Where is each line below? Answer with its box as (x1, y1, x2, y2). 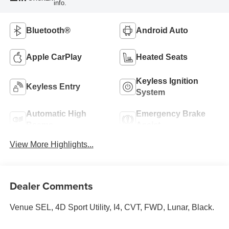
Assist (136, 121, 161, 130)
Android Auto (136, 26, 188, 35)
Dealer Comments (9, 178, 93, 194)
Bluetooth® (26, 26, 71, 35)
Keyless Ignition (136, 77, 198, 86)
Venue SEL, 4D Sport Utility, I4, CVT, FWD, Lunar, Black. (9, 203, 214, 212)
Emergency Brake (136, 109, 205, 119)
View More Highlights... (9, 140, 94, 149)
